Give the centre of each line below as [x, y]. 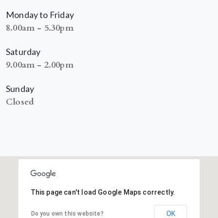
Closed [20, 102]
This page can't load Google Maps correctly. [103, 192]
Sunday [20, 89]
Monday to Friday [40, 15]
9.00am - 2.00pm [40, 65]
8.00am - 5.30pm [40, 28]
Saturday [23, 52]
